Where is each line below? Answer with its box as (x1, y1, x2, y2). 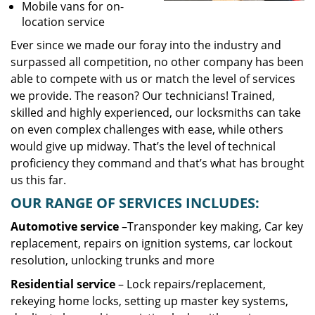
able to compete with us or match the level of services (11, 71, 295, 86)
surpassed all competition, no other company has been (11, 54, 304, 70)
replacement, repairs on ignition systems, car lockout (11, 236, 292, 251)
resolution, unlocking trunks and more (11, 252, 214, 268)
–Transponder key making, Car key (119, 219, 303, 234)
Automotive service (11, 219, 119, 234)
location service (22, 14, 105, 30)
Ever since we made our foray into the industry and (11, 37, 281, 53)
